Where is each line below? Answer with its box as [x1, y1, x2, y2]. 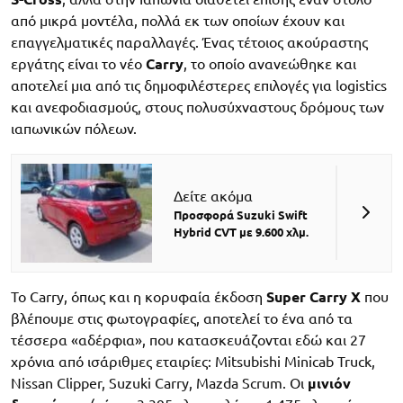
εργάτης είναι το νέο [11, 55, 146, 72]
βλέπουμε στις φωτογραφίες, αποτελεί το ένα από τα [11, 309, 353, 327]
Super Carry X [266, 288, 361, 305]
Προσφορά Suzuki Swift [174, 208, 309, 221]
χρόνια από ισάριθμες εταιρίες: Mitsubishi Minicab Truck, [11, 353, 375, 370]
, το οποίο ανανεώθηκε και [184, 55, 356, 72]
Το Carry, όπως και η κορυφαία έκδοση [11, 288, 266, 305]
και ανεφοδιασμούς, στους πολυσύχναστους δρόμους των [11, 98, 384, 115]
